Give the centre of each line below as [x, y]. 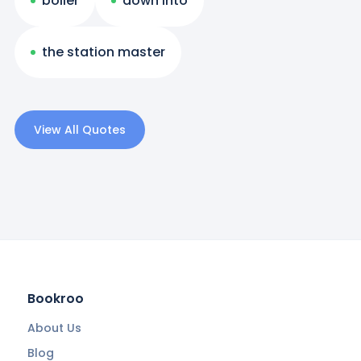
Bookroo [55, 298]
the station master [103, 52]
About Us [54, 328]
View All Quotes [79, 129]
